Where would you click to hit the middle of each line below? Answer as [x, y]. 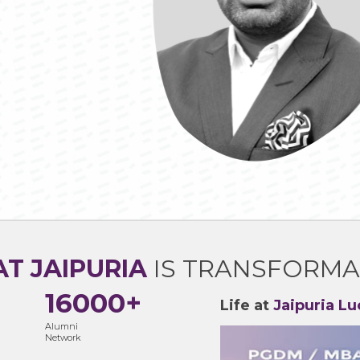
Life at [247, 305]
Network [63, 337]
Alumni [61, 326]
